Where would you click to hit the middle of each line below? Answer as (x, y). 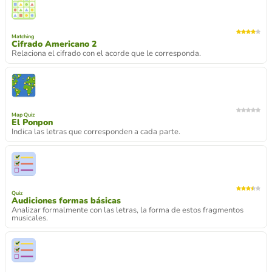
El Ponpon (32, 122)
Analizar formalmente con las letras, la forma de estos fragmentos (127, 210)
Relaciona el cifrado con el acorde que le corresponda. (106, 53)
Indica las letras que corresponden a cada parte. (96, 131)
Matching (23, 36)
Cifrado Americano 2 (54, 44)
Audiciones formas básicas (66, 200)
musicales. (30, 218)
